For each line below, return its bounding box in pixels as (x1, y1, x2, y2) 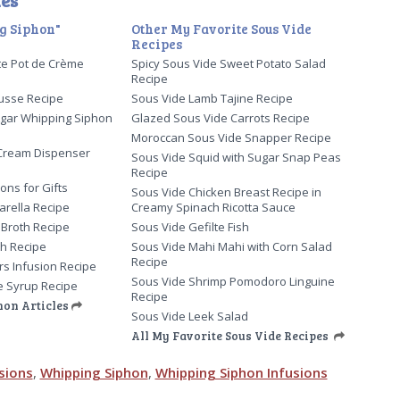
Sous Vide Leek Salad (131, 308, 249, 325)
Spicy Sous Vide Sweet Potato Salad (131, 55, 327, 72)
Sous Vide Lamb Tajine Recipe (131, 90, 294, 107)
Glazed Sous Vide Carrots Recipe (131, 110, 311, 127)
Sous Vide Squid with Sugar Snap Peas (131, 149, 342, 166)
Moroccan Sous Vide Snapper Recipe (131, 129, 332, 146)
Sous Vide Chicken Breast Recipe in (131, 184, 322, 201)
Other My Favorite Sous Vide (131, 20, 312, 38)
